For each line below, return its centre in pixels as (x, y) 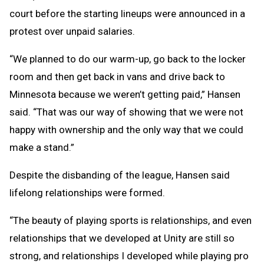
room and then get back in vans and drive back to (117, 77)
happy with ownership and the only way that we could (126, 130)
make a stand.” (42, 148)
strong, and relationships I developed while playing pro (129, 256)
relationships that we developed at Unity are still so (122, 238)
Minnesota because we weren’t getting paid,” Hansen (125, 95)
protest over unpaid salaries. (72, 32)
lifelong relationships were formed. (87, 193)
